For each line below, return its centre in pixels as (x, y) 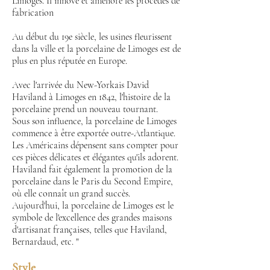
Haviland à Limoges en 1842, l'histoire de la (91, 97)
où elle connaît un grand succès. (71, 193)
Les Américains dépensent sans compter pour (95, 145)
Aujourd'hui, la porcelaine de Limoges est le (93, 206)
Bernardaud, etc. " (45, 242)
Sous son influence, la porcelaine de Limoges (94, 121)
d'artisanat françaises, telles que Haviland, (89, 230)
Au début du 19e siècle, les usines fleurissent (92, 37)
